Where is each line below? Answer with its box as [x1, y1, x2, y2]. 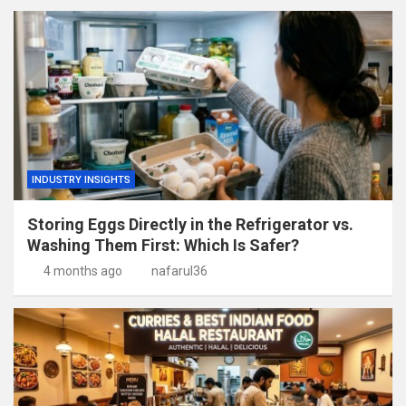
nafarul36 [151, 263, 208, 278]
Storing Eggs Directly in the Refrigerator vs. [27, 214, 353, 234]
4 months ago [43, 263, 122, 278]
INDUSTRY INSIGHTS [32, 173, 130, 186]
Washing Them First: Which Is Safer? [27, 235, 299, 255]
